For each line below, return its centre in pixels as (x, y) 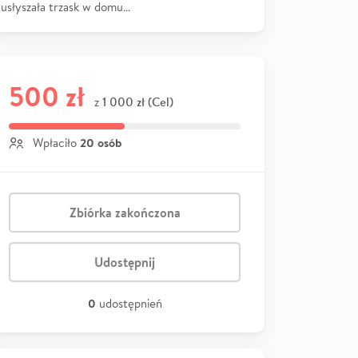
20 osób (101, 142)
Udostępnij (125, 262)
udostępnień (130, 303)
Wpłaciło (55, 142)
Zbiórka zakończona (125, 212)
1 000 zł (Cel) (138, 101)
